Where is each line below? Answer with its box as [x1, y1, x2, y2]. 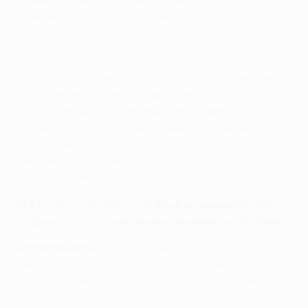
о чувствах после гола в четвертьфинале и [16, 135, 236, 151]
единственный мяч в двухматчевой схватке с [16, 102, 250, 118]
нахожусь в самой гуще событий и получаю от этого [16, 289, 282, 305]
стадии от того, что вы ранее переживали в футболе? [16, 212, 289, 228]
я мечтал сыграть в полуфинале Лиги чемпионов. [16, 256, 269, 272]
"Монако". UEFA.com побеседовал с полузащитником [16, 119, 286, 135]
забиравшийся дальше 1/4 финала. [16, 8, 195, 23]
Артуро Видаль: [16, 240, 97, 256]
